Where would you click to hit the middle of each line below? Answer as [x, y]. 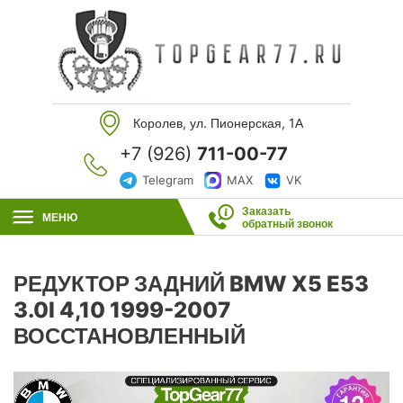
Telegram [168, 180]
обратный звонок [287, 224]
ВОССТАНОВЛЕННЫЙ [130, 336]
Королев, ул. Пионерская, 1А [218, 123]
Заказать [266, 211]
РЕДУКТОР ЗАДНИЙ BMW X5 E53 [191, 284]
